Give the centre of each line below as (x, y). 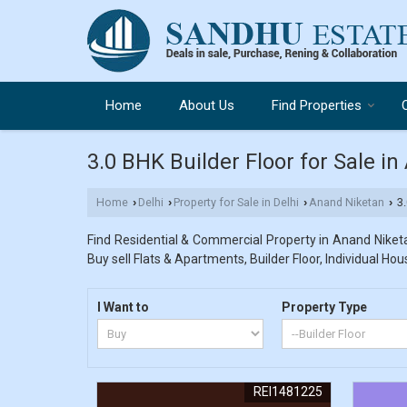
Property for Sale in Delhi (236, 202)
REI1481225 (288, 392)
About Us (207, 105)
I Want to (123, 307)
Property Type (325, 307)
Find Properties (317, 105)
